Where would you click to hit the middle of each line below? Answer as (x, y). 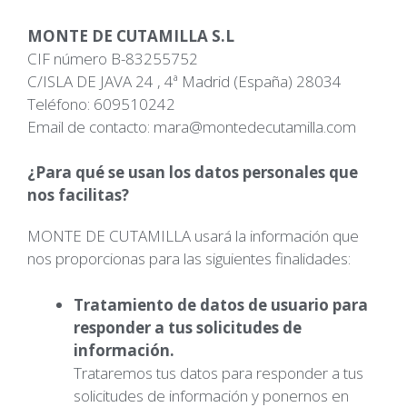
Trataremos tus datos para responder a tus (218, 372)
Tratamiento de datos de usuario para (221, 304)
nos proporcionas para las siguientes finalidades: (189, 258)
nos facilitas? (78, 195)
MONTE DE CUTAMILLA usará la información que (193, 236)
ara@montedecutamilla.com (262, 126)
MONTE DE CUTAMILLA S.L (131, 35)
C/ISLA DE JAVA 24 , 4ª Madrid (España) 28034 (184, 81)
